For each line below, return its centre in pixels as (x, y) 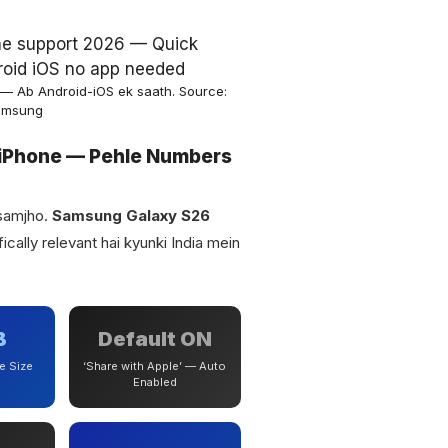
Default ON (154, 338)
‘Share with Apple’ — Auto (155, 365)
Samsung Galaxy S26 (131, 216)
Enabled (154, 381)
